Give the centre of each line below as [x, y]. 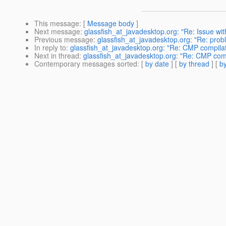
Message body [111, 23]
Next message [57, 32]
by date [157, 64]
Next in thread [57, 56]
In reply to [50, 48]
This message [57, 23]
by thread [194, 64]
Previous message [64, 40]
